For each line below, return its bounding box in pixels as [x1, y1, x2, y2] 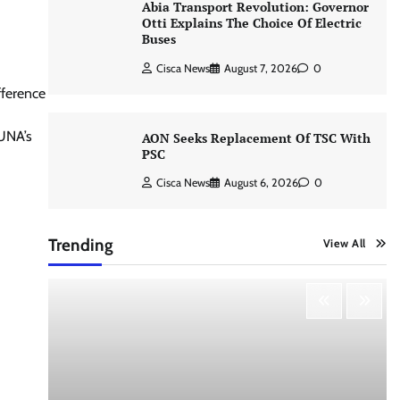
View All [322, 236, 366, 250]
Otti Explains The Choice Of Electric [141, 14, 362, 32]
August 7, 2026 [223, 61, 297, 75]
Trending [47, 234, 113, 255]
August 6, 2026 [223, 175, 298, 189]
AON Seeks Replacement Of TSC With [141, 129, 371, 146]
